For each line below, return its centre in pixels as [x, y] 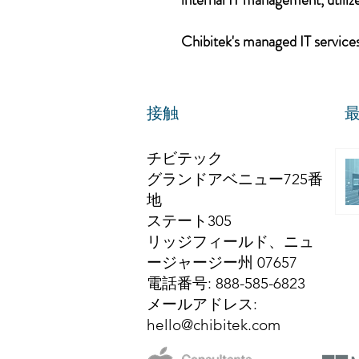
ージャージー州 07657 [222, 262]
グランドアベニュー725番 [235, 179]
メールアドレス [200, 304]
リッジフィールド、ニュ [230, 242]
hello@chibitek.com [214, 325]
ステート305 [189, 221]
